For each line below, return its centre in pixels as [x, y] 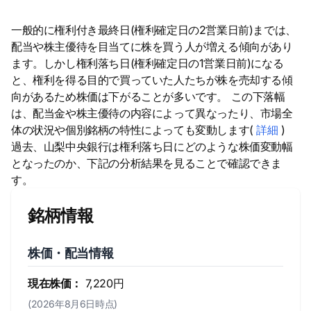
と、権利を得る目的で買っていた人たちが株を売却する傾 [152, 80]
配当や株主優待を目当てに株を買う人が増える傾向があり [152, 47]
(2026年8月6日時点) [73, 304]
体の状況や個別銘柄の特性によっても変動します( [134, 130]
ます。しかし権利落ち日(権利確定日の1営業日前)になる [148, 63]
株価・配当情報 [71, 253]
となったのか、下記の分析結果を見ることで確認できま [146, 163]
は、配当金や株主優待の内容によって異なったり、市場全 [152, 113]
